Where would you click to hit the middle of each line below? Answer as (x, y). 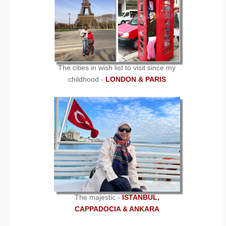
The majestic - (98, 197)
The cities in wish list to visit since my (117, 67)
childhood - (87, 79)
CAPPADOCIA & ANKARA (117, 209)
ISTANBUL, (140, 197)
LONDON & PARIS (135, 79)
